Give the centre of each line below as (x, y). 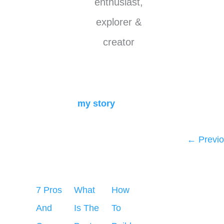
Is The (86, 208)
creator (119, 42)
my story (96, 104)
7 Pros (49, 190)
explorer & (119, 22)
